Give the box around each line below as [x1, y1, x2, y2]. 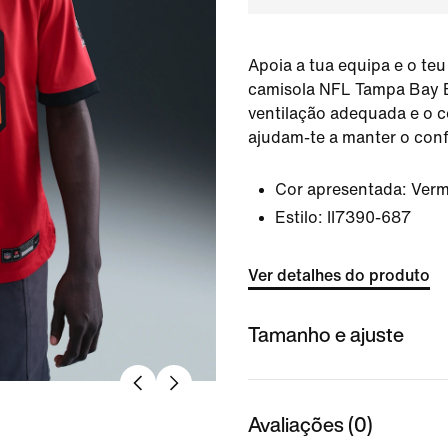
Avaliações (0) [248, 409, 373, 439]
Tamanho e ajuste [248, 319, 404, 349]
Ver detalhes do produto [248, 267, 430, 284]
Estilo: [275, 209, 323, 226]
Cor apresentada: [275, 181, 407, 198]
